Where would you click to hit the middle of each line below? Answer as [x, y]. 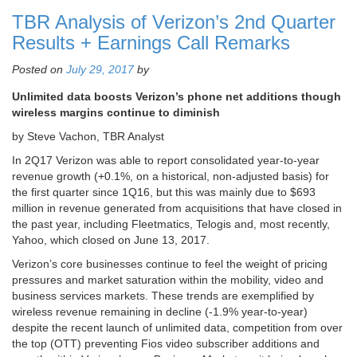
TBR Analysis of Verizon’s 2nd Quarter [174, 22]
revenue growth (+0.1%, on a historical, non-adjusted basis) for [171, 177]
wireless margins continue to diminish [116, 113]
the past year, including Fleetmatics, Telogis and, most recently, [171, 224]
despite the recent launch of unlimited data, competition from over [177, 328]
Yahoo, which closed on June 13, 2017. [111, 240]
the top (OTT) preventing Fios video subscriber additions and [166, 344]
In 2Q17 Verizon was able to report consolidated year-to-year [166, 161]
